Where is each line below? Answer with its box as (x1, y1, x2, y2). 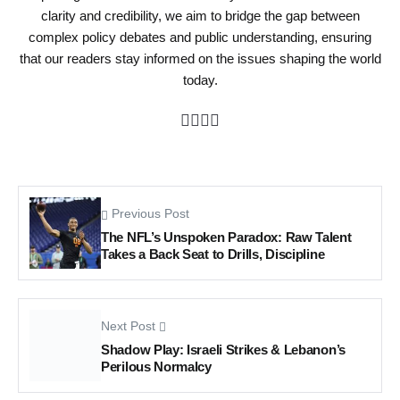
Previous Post (112, 206, 189, 221)
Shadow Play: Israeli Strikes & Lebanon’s (101, 341, 346, 357)
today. (182, 71, 218, 87)
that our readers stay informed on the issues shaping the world (19, 50, 381, 66)
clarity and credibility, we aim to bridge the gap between (40, 7, 360, 23)
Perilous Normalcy (101, 358, 212, 374)
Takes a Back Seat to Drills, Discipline (101, 246, 325, 262)
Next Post (101, 319, 155, 333)
